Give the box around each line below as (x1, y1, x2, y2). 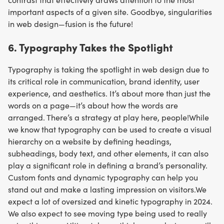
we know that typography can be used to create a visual (8, 124, 211, 135)
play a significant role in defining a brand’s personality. (8, 160, 207, 171)
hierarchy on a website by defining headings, (8, 136, 171, 147)
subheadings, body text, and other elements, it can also (8, 148, 208, 159)
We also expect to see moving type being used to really (8, 208, 207, 219)
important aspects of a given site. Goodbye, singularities (8, 6, 212, 17)
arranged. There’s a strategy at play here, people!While (8, 112, 209, 123)
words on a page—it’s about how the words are (8, 100, 178, 111)
